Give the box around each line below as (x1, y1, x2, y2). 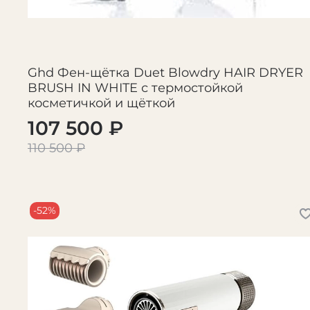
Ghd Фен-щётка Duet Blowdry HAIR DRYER (28, 65, 303, 81)
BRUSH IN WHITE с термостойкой (28, 80, 243, 96)
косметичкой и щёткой (28, 95, 175, 111)
